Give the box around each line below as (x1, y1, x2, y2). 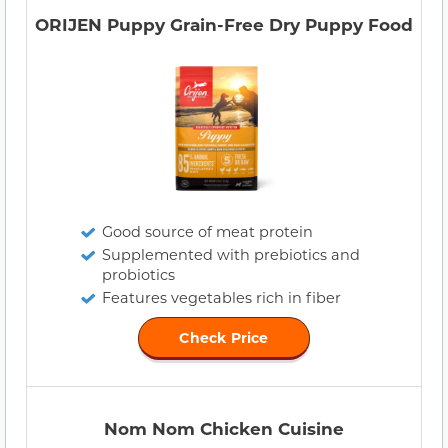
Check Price (179, 328, 269, 348)
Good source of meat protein (102, 222, 313, 242)
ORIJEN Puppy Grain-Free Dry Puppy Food (35, 13, 413, 37)
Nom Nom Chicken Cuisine (104, 417, 344, 441)
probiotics (102, 265, 175, 285)
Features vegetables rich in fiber (102, 288, 341, 308)
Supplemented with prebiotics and (102, 245, 360, 265)
